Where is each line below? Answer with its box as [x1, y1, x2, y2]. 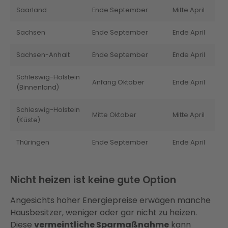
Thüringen [16, 138, 49, 147]
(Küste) [16, 116, 40, 125]
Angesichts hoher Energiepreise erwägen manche [10, 194, 211, 207]
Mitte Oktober [92, 110, 136, 120]
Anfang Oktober [92, 78, 145, 87]
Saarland [16, 6, 47, 15]
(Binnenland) [16, 83, 59, 92]
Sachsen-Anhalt [16, 50, 70, 60]
